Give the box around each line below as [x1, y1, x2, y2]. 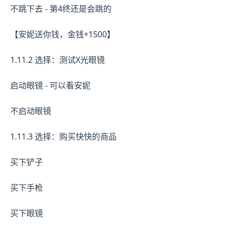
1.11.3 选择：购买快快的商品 [10, 130, 117, 142]
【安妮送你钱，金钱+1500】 [10, 28, 115, 40]
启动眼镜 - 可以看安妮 [10, 79, 90, 91]
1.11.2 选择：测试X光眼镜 [10, 54, 105, 65]
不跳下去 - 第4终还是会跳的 [10, 3, 111, 14]
